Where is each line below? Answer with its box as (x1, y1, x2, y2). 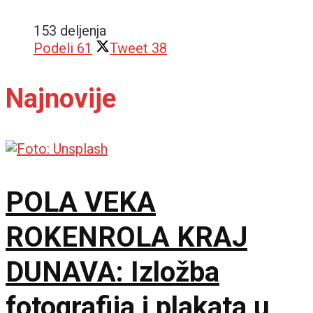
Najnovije (6, 82, 116, 114)
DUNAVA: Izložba (6, 255, 219, 289)
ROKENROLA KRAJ (6, 220, 247, 254)
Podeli (34, 39, 73, 57)
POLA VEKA (6, 185, 156, 219)
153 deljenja (34, 22, 106, 39)
